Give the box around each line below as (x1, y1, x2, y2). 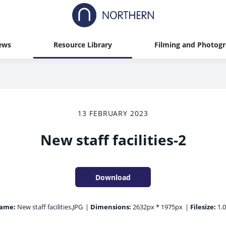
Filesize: (190, 202, 216, 211)
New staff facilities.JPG (15, 202, 83, 211)
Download (95, 172, 131, 182)
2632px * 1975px (131, 202, 183, 211)
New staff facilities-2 (40, 130, 186, 149)
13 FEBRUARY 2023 (77, 108, 149, 118)
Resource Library (53, 39, 112, 49)
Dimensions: (90, 202, 131, 211)
